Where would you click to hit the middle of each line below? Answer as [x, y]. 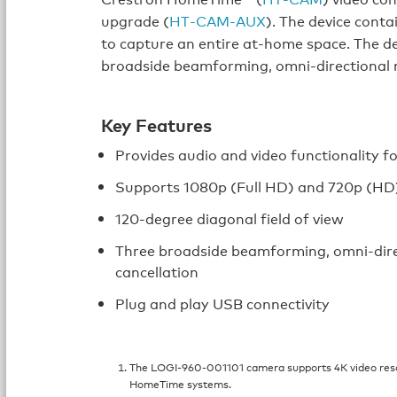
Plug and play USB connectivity [223, 304]
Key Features [157, 125]
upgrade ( [136, 21]
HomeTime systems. [181, 384]
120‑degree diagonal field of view [230, 218]
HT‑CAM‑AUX [218, 21]
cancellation [157, 272]
